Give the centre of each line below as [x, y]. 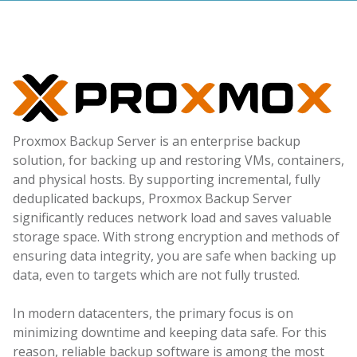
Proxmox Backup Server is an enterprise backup [157, 141]
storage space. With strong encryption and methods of [176, 237]
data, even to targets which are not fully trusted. [156, 275]
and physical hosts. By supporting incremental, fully [167, 179]
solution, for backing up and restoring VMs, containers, [178, 160]
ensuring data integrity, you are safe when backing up [175, 256]
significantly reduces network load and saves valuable [172, 218]
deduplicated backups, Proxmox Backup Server [152, 198]
